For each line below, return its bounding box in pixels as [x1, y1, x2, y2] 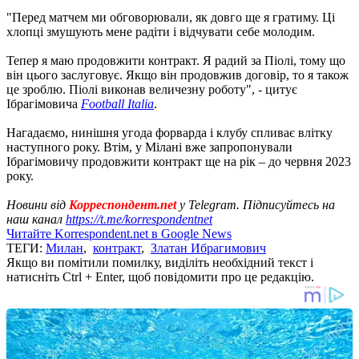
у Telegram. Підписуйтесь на [176, 197, 335, 212]
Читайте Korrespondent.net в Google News [6, 226, 232, 240]
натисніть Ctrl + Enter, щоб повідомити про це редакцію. [6, 269, 314, 284]
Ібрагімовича [6, 96, 81, 111]
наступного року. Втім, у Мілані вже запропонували [6, 139, 292, 154]
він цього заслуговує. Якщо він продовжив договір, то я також [6, 67, 349, 82]
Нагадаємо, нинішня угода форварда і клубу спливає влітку [6, 125, 333, 139]
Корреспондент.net [69, 197, 176, 212]
